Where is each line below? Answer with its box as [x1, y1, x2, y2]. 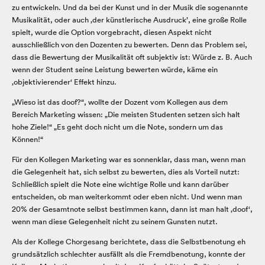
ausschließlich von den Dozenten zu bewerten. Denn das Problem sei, [12, 39, 247, 50]
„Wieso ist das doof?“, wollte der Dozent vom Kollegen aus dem [12, 96, 228, 107]
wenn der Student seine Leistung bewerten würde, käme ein [12, 64, 218, 75]
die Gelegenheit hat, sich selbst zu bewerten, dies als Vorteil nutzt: [12, 166, 240, 177]
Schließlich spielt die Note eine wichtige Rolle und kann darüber [12, 179, 229, 189]
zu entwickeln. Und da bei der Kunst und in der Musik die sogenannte [12, 2, 248, 12]
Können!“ [12, 134, 43, 144]
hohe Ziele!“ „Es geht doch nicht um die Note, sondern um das [12, 121, 223, 132]
